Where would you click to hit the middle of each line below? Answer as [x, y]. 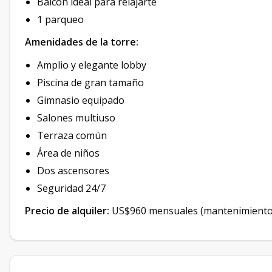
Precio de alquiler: [67, 211]
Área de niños [68, 153]
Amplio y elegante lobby [92, 65]
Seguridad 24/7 [71, 188]
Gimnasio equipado [81, 100]
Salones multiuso [76, 118]
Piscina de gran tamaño [90, 83]
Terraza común [72, 135]
